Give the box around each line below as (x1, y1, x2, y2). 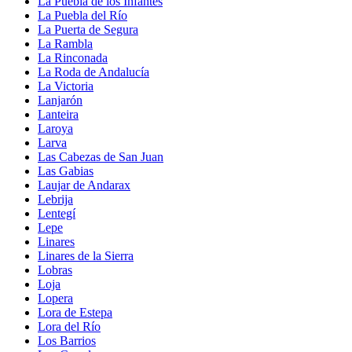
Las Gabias (38, 163, 93, 178)
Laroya (38, 121, 73, 135)
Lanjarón (38, 93, 82, 107)
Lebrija (38, 192, 73, 206)
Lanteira (38, 107, 79, 121)
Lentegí (38, 206, 75, 220)
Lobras (38, 262, 72, 277)
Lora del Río (38, 319, 101, 333)
